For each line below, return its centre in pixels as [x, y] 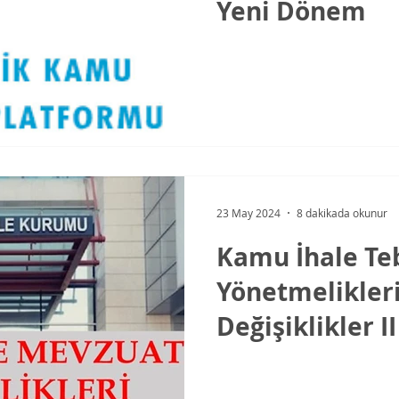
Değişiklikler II [306, 326]
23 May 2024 [248, 212]
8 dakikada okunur [342, 212]
